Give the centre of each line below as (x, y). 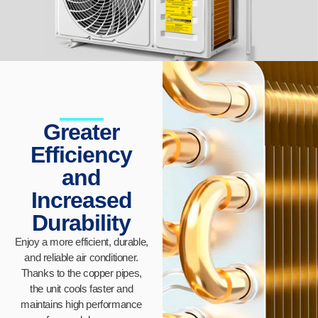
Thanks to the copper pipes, (81, 273)
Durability (82, 223)
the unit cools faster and (82, 289)
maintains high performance (81, 305)
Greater (82, 132)
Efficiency (82, 155)
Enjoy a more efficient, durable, (81, 242)
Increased (81, 201)
